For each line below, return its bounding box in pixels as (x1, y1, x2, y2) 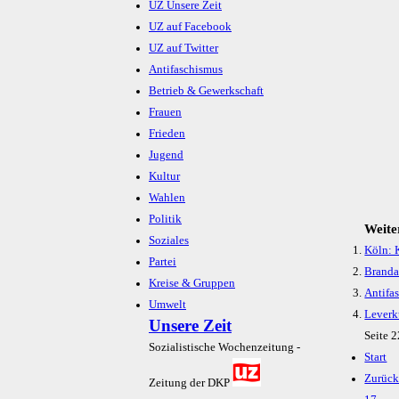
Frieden (149, 127, 185, 141)
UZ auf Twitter (149, 42, 218, 55)
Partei (149, 256, 176, 269)
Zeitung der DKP (149, 377, 232, 390)
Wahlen (149, 191, 185, 205)
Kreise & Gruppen (149, 277, 235, 290)
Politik (149, 213, 182, 226)
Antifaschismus (149, 63, 223, 77)
